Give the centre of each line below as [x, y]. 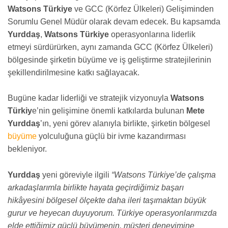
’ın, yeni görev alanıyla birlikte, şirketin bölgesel [125, 124]
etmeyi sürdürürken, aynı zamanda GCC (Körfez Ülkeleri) [110, 47]
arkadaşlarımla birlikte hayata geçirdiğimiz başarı [96, 187]
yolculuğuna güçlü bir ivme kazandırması [111, 136]
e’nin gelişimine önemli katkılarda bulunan [109, 111]
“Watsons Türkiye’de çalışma [164, 175]
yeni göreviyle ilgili [76, 175]
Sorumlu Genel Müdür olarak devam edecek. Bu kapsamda [114, 21]
